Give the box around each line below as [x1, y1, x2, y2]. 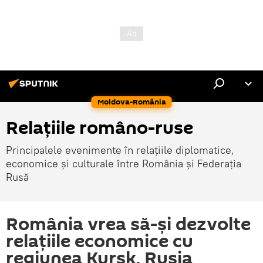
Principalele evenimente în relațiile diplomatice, [6, 143, 234, 157]
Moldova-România [97, 96, 166, 107]
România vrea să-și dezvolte [6, 212, 251, 237]
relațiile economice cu [6, 229, 193, 254]
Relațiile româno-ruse [6, 116, 193, 141]
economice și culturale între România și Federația [6, 157, 241, 170]
